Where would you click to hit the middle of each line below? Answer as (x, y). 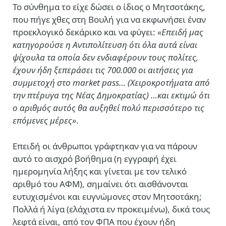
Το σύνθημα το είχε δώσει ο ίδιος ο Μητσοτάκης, (109, 7)
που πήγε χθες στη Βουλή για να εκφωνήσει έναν (109, 19)
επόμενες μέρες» (44, 120)
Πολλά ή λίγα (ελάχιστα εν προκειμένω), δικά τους (111, 209)
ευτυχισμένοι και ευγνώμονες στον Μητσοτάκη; (107, 197)
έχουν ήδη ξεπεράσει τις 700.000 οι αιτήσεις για (103, 70)
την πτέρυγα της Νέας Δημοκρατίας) (82, 95)
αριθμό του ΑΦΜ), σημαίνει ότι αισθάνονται (100, 184)
